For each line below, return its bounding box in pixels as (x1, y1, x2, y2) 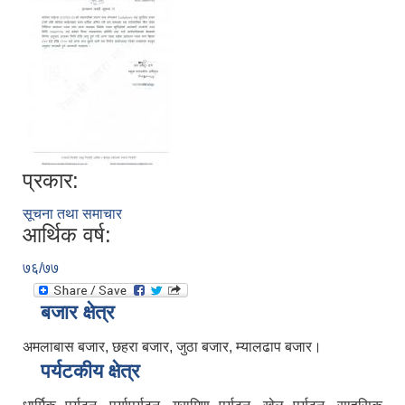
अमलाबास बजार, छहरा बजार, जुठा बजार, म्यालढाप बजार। (23, 339, 322, 355)
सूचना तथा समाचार (23, 206, 122, 222)
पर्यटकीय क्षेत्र (41, 360, 140, 383)
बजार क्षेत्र (41, 301, 115, 325)
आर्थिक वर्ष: (23, 222, 111, 248)
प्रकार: (23, 168, 79, 193)
